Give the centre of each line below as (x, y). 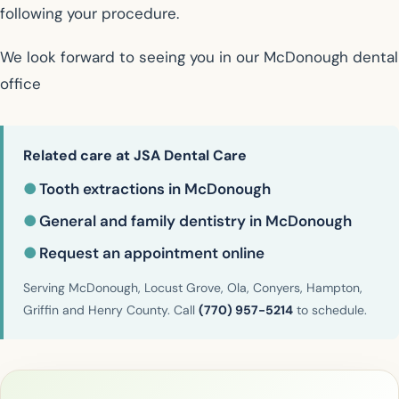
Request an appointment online (152, 253)
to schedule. (330, 310)
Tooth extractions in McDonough (155, 189)
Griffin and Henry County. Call (111, 310)
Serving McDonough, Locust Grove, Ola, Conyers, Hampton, (193, 288)
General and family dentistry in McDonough (195, 221)
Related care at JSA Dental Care (135, 156)
